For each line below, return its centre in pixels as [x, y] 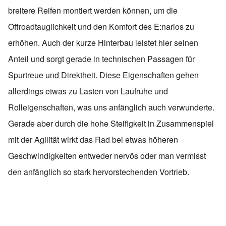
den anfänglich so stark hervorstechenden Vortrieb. [99, 172]
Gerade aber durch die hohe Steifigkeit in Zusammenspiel [111, 123]
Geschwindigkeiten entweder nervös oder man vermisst [107, 155]
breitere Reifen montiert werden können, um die [93, 10]
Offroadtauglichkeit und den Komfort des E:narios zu [101, 26]
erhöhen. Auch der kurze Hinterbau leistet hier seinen [103, 42]
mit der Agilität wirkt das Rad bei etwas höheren [93, 139]
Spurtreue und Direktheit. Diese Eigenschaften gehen [103, 75]
